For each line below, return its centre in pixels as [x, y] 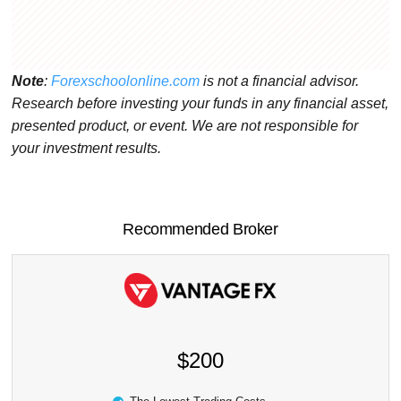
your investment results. [87, 149]
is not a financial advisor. [280, 81]
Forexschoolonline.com [126, 81]
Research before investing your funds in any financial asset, [200, 104]
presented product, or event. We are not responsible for [185, 126]
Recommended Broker [200, 230]
